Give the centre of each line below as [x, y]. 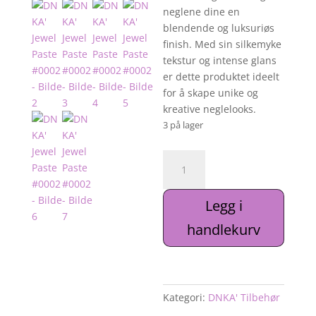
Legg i [224, 206]
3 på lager [186, 125]
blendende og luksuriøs [219, 28]
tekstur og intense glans [220, 61]
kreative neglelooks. [210, 109]
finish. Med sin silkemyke [223, 44]
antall [176, 223]
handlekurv [224, 230]
